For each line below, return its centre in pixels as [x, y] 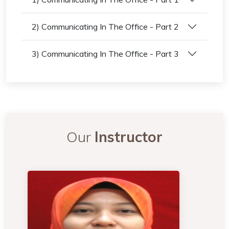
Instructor [129, 137]
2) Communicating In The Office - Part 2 [105, 26]
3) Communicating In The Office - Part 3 [105, 53]
